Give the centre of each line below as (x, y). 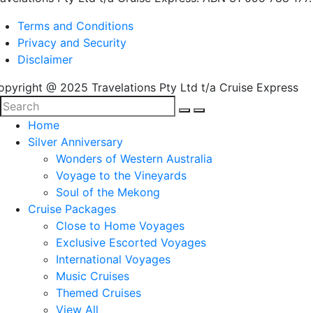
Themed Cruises (99, 293)
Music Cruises (93, 276)
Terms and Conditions (75, 26)
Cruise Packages (72, 209)
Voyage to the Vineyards (121, 175)
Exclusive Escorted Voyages (131, 242)
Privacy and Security (72, 43)
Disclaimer (45, 59)
